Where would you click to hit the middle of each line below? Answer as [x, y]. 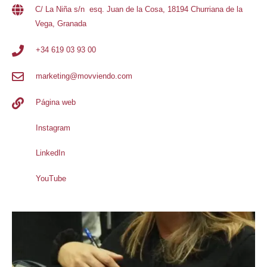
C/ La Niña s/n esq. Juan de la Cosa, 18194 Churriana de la [139, 10]
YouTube [51, 178]
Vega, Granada [61, 24]
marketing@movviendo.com [84, 76]
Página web [56, 103]
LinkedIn [50, 153]
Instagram [53, 128]
